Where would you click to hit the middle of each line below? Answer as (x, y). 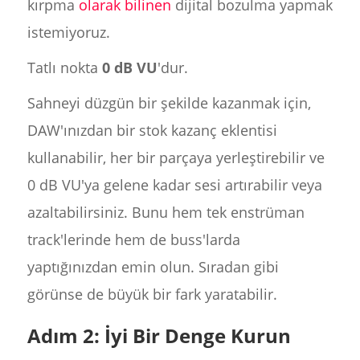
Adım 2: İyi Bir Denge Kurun (159, 335)
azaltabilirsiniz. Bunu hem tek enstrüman (166, 212)
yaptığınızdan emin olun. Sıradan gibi (153, 267)
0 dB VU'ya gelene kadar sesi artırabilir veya (174, 185)
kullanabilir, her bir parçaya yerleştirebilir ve (176, 157)
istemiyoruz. (68, 32)
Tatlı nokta (64, 67)
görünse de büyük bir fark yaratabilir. (152, 294)
